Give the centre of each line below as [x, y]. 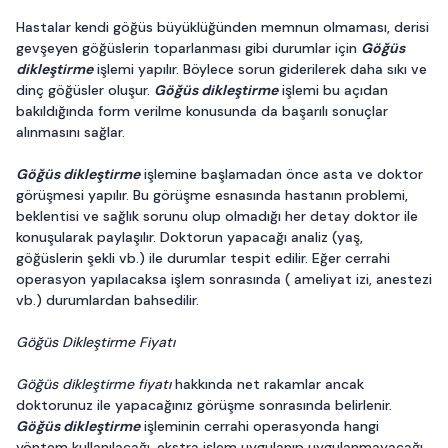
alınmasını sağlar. [70, 132]
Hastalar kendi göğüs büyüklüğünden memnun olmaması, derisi [222, 27]
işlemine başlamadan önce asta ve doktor [281, 174]
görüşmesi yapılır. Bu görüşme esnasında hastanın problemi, [212, 195]
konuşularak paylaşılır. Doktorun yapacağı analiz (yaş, [189, 237]
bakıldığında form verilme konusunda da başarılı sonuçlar [202, 111]
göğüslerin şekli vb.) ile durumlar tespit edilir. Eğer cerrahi [203, 258]
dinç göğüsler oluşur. [85, 90]
